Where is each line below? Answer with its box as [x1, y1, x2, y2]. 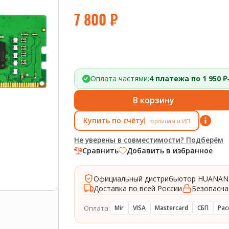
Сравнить [82, 146, 119, 155]
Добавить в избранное [127, 146, 213, 155]
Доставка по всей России [94, 183, 182, 193]
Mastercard [155, 203, 188, 212]
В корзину [132, 95, 174, 106]
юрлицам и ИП [149, 117, 190, 125]
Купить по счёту [83, 116, 144, 125]
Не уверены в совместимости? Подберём [74, 135, 223, 145]
